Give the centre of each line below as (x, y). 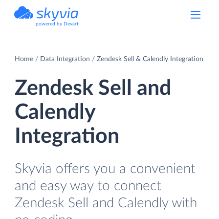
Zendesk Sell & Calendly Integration (150, 59)
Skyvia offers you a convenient (105, 169)
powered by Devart (57, 24)
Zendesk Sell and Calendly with (106, 203)
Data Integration (65, 59)
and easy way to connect (88, 186)
